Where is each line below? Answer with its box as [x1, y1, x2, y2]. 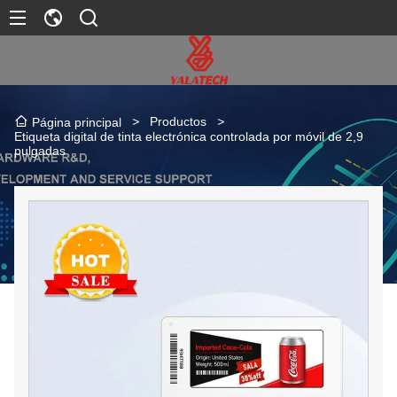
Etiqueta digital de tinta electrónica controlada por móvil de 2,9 [14, 128, 363, 144]
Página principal [32, 114, 121, 129]
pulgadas [14, 143, 66, 158]
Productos [150, 114, 206, 129]
